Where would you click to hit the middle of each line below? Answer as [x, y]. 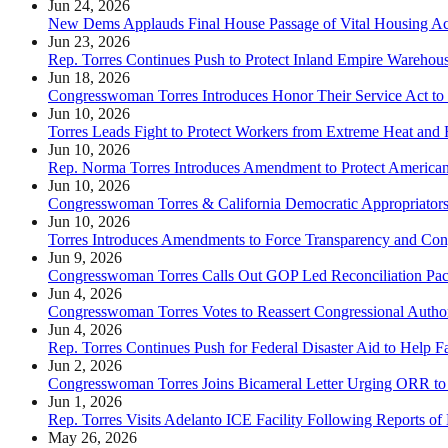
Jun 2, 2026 [85, 365]
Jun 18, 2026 [89, 77]
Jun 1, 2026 [85, 401]
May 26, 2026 [92, 437]
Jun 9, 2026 [85, 257]
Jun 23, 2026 [89, 41]
